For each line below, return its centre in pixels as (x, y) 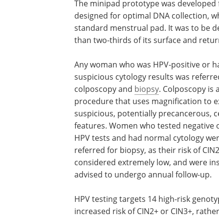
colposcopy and (104, 89)
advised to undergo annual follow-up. (143, 175)
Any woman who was (114, 65)
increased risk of (106, 211)
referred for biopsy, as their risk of (138, 150)
